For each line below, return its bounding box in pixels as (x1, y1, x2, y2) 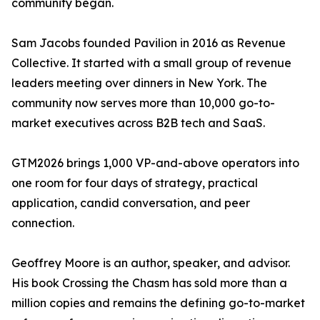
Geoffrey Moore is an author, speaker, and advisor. (11, 256, 290, 271)
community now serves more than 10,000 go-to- (11, 96, 275, 111)
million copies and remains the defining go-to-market (11, 296, 305, 311)
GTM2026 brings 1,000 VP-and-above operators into (11, 156, 299, 171)
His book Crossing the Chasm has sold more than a (11, 276, 287, 291)
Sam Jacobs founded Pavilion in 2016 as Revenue (11, 36, 286, 51)
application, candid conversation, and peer (11, 196, 250, 211)
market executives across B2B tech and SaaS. (11, 116, 265, 131)
